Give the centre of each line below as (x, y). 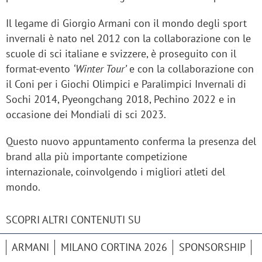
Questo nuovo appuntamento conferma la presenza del (131, 142)
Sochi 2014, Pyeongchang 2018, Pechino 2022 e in (121, 99)
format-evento (39, 69)
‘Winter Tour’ (100, 69)
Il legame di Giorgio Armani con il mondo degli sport (126, 23)
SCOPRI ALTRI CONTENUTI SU (73, 220)
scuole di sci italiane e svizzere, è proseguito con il (121, 54)
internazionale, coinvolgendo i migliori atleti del (116, 172)
